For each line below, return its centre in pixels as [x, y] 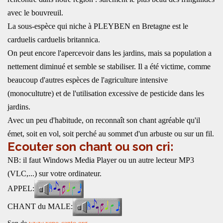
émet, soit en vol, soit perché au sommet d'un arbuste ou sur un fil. [111, 134]
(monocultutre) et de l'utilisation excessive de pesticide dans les [106, 93]
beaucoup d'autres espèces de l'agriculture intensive [88, 80]
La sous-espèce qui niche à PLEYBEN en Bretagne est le [98, 26]
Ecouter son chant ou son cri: [91, 147]
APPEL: [21, 188]
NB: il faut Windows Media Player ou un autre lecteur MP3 [101, 160]
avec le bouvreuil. [35, 13]
